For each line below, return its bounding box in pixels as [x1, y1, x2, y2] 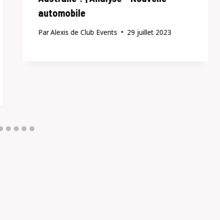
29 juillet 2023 [127, 27, 171, 37]
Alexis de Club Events [50, 27, 117, 37]
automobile [38, 7, 85, 19]
